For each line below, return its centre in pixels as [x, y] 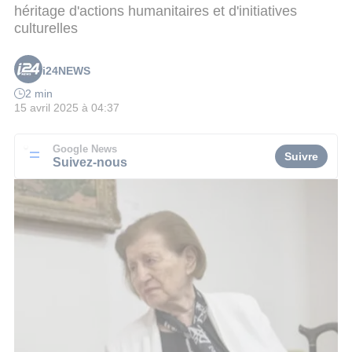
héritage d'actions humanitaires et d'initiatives [156, 11]
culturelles [46, 28]
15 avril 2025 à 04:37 [67, 108]
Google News [85, 149]
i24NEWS [66, 71]
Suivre [301, 156]
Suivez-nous [90, 161]
